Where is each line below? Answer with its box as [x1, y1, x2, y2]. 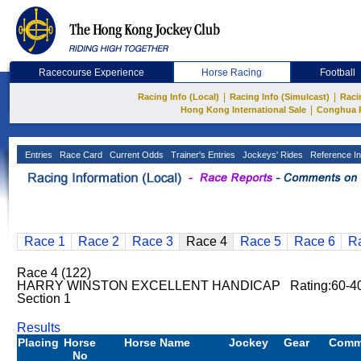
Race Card [57, 150, 102, 160]
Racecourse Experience [38, 67, 144, 78]
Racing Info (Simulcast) [230, 92, 330, 102]
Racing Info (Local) [138, 92, 219, 102]
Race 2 [77, 234, 119, 248]
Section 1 [17, 292, 71, 305]
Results [17, 321, 60, 334]
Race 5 [239, 234, 281, 248]
